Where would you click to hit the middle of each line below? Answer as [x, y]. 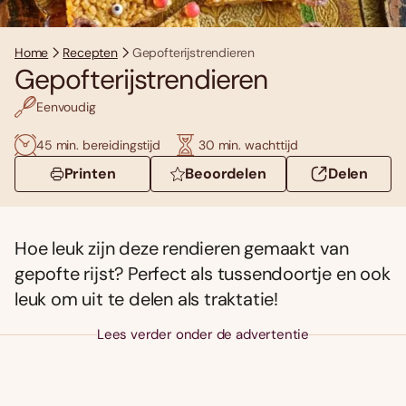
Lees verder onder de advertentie [203, 335]
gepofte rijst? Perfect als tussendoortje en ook [203, 274]
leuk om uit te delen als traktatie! [146, 300]
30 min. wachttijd [248, 145]
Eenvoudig [66, 106]
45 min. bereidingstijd [98, 145]
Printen [90, 174]
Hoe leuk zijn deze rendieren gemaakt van [182, 249]
